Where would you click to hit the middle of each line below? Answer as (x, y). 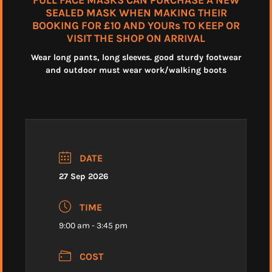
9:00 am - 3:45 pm (93, 225)
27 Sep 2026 (84, 177)
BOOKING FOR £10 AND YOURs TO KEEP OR (136, 26)
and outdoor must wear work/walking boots (136, 70)
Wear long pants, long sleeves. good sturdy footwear (136, 58)
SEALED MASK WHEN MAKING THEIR (136, 13)
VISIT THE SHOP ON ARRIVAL (136, 39)
